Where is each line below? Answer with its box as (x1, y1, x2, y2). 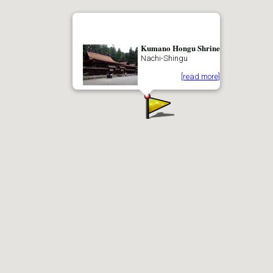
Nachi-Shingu (141, 53, 188, 63)
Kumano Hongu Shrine (141, 41, 220, 54)
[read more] (181, 71, 220, 81)
